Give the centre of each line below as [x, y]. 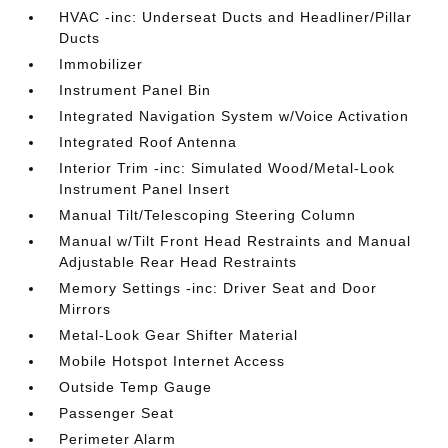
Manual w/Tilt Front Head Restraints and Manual [235, 241]
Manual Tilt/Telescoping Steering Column [208, 215]
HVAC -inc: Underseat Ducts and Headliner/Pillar [236, 17]
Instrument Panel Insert [145, 189]
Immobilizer [101, 64]
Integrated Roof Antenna [148, 142]
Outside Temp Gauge [136, 387]
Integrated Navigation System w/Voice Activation [234, 116]
